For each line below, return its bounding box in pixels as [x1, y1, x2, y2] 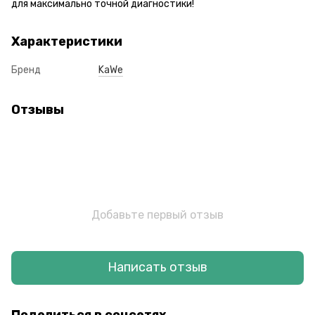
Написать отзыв [108, 259, 207, 276]
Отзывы [11, 101, 64, 117]
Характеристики [11, 33, 122, 49]
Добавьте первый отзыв [91, 207, 224, 221]
